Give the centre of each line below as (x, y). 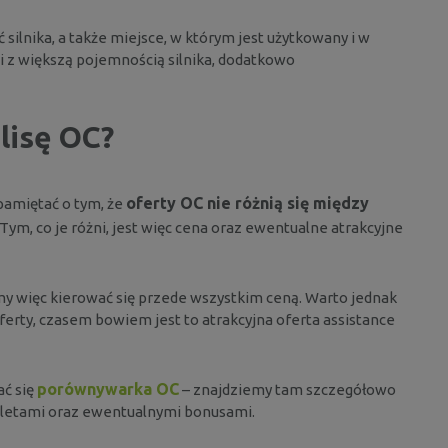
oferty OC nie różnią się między (247, 202)
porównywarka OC (108, 388)
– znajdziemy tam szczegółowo (287, 389)
